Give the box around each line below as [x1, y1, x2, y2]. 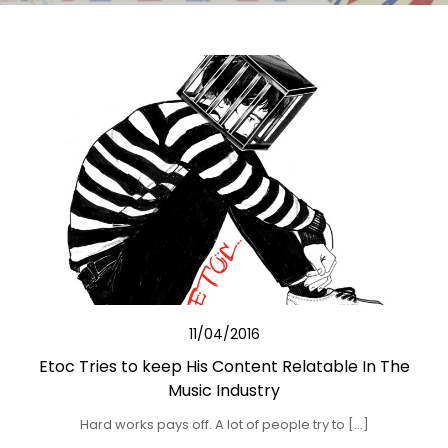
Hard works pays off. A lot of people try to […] [79, 415, 369, 434]
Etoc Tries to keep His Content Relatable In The [38, 355, 410, 378]
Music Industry [168, 379, 280, 402]
